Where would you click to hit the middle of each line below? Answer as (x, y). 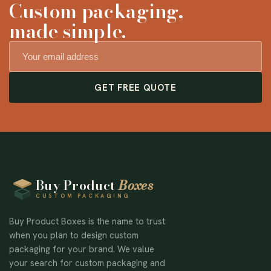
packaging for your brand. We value (82, 249)
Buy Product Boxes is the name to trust (87, 221)
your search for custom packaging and (87, 263)
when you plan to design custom (74, 235)
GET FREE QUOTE (135, 87)
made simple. (68, 31)
